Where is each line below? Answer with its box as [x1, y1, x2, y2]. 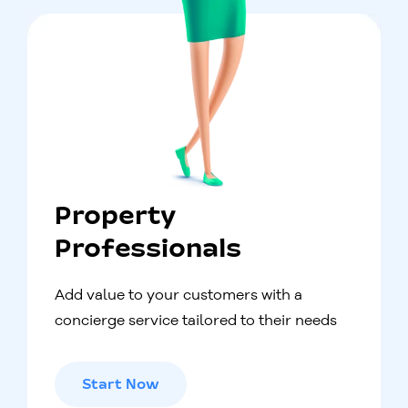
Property [55, 204, 177, 229]
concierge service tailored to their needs [55, 310, 337, 329]
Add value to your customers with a [55, 284, 302, 303]
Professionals [55, 237, 241, 262]
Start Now [82, 378, 159, 392]
